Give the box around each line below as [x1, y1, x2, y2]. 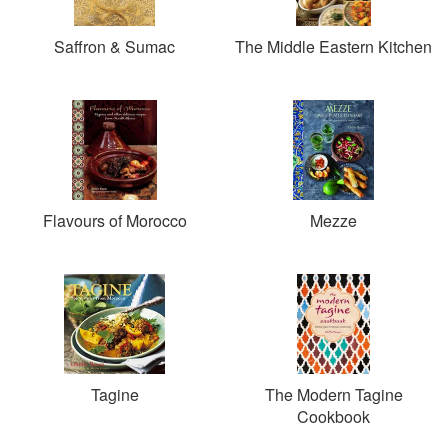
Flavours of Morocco [42, 209, 187, 232]
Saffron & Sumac [54, 35, 175, 58]
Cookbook [297, 405, 370, 428]
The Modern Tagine [264, 383, 403, 406]
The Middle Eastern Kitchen [235, 35, 432, 58]
